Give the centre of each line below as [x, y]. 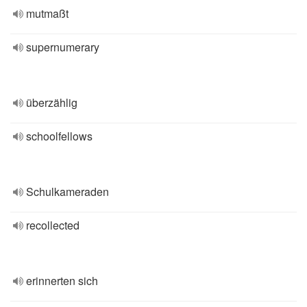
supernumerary [63, 47]
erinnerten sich [62, 281]
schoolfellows [59, 136]
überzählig [52, 102]
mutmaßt [47, 13]
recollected [53, 225]
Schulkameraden [67, 192]
